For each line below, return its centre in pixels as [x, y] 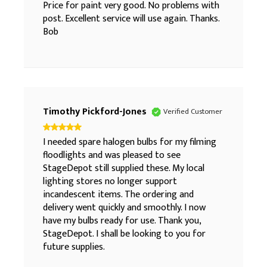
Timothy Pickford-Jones [95, 112]
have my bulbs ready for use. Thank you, [122, 221]
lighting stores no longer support [110, 182]
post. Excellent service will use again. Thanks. [131, 19]
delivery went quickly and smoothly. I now [124, 208]
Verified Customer [193, 112]
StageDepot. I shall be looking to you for [124, 234]
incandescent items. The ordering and [118, 195]
